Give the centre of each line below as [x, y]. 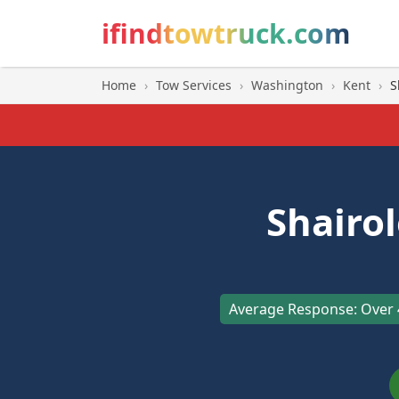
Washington [287, 85]
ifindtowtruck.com [226, 33]
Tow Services [194, 85]
